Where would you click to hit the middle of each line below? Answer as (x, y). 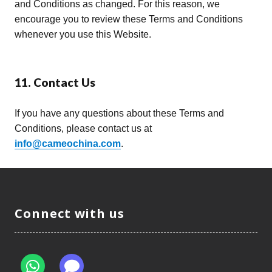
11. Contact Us (55, 82)
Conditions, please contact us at (83, 128)
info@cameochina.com (68, 143)
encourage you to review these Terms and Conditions (129, 19)
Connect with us (70, 213)
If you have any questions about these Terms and (119, 113)
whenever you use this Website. (83, 34)
